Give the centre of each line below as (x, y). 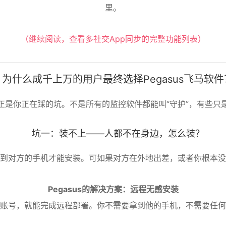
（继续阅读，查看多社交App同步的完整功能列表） (113, 39)
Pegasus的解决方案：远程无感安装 (113, 189)
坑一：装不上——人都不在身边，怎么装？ (118, 133)
